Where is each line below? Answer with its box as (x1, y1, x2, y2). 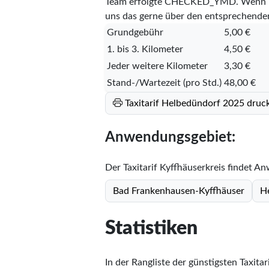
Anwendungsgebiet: (104, 130, 235, 145)
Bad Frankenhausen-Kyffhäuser (112, 186, 244, 196)
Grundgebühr (106, 27, 163, 37)
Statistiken (104, 219, 198, 238)
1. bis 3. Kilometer (106, 44, 183, 54)
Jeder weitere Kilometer (106, 61, 208, 71)
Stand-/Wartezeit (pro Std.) (106, 77, 222, 88)
